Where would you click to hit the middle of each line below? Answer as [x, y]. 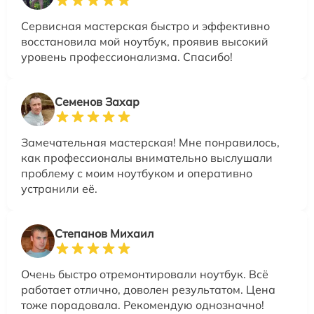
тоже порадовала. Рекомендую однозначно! [143, 305]
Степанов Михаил [104, 234]
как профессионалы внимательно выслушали [147, 158]
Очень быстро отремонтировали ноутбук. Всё [145, 274]
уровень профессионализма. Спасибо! [127, 57]
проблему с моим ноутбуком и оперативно [137, 173]
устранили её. [59, 189]
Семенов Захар [97, 102]
